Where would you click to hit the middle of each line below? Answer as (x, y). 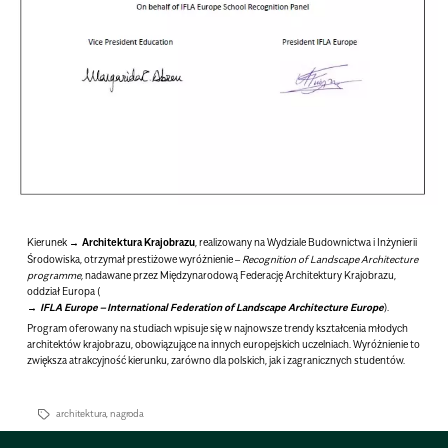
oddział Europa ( (64, 290)
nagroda (127, 414)
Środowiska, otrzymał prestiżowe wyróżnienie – (135, 258)
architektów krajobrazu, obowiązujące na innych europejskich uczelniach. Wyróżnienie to (224, 344)
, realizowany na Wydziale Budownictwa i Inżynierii (306, 241)
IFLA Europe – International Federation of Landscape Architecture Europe (212, 306)
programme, (55, 274)
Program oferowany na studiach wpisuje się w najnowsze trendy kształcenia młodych (218, 328)
